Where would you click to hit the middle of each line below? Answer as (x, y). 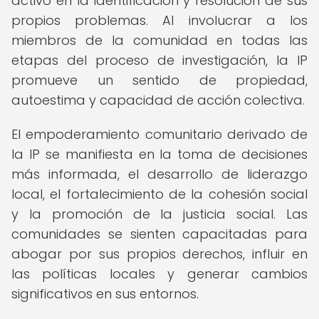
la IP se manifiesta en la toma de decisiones (159, 154)
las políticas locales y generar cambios (159, 274)
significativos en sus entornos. (105, 294)
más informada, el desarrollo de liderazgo (159, 174)
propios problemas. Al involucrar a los (159, 20)
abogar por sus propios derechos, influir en (159, 254)
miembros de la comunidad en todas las (159, 40)
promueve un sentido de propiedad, (159, 80)
